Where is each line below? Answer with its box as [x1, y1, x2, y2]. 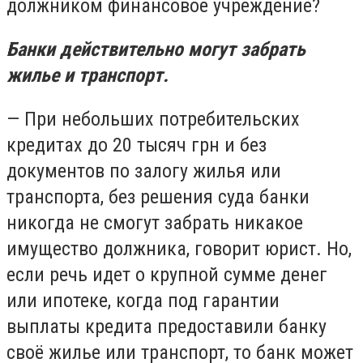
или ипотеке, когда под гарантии [6, 288, 280, 312]
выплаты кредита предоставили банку [6, 314, 327, 338]
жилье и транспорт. [6, 63, 169, 87]
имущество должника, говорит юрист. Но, [6, 237, 352, 260]
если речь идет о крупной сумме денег [6, 263, 327, 286]
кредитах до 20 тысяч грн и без [6, 133, 267, 156]
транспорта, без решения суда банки [6, 185, 310, 208]
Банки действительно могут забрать [6, 37, 305, 61]
